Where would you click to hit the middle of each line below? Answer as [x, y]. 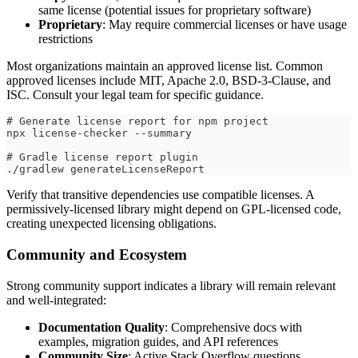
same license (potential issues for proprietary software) [175, 10]
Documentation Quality [101, 327]
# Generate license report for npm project [137, 121]
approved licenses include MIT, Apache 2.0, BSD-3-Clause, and [169, 81]
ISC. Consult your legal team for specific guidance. [135, 95]
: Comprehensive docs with [233, 327]
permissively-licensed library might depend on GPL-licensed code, [174, 209]
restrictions [66, 39]
